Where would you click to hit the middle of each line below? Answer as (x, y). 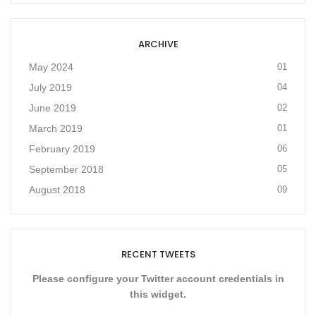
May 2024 (51, 67)
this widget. (158, 294)
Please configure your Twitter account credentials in (158, 279)
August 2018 (57, 190)
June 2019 (53, 108)
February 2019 (62, 149)
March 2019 (56, 128)
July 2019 (50, 87)
